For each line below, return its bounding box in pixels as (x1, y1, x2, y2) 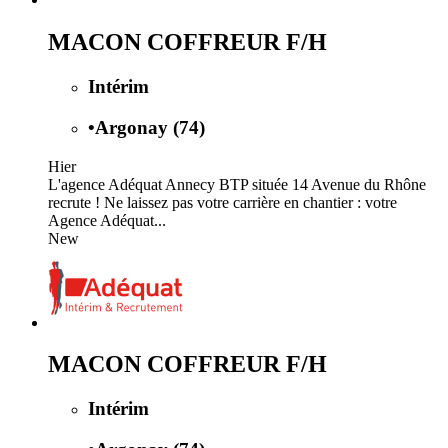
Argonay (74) (95, 116, 205, 138)
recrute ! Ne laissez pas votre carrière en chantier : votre (48, 193, 397, 211)
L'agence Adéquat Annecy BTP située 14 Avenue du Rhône (48, 175, 426, 193)
